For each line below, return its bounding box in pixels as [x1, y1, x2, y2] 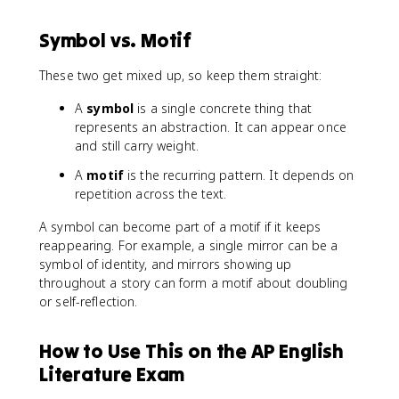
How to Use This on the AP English [39, 338, 344, 363]
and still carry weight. [75, 137, 199, 154]
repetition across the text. [75, 185, 227, 202]
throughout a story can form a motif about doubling [39, 274, 348, 291]
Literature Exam [39, 362, 185, 387]
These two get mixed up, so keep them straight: [39, 67, 322, 84]
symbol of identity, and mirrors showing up [39, 256, 292, 273]
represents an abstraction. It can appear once [75, 118, 346, 135]
